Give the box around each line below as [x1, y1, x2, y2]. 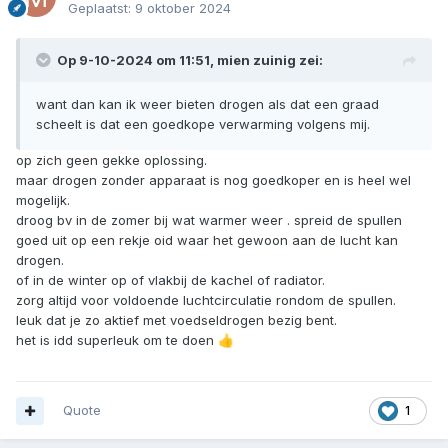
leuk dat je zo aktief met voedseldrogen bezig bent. [16, 312, 337, 329]
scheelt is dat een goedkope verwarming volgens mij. [36, 116, 370, 133]
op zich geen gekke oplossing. [16, 152, 207, 169]
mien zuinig [217, 52, 296, 69]
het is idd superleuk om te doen [16, 332, 218, 349]
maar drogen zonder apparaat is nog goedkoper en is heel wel [16, 172, 411, 189]
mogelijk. [16, 192, 70, 209]
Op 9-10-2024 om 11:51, [57, 52, 217, 69]
